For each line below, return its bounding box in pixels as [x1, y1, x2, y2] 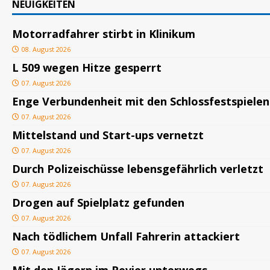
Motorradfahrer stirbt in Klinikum [12, 27, 195, 42]
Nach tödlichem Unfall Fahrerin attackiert [12, 229, 240, 244]
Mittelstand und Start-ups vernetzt [12, 128, 204, 143]
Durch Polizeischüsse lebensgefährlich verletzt [12, 162, 263, 177]
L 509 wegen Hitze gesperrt [12, 60, 162, 75]
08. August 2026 [22, 45, 71, 54]
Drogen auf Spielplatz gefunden [12, 195, 184, 210]
